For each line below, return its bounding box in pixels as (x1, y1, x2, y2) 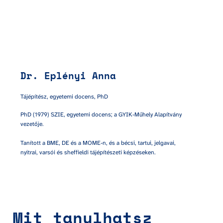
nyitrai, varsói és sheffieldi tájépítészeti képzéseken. (20, 148, 157, 156)
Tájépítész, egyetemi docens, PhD (20, 92, 108, 101)
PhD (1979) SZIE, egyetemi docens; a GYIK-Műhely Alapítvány (20, 110, 182, 118)
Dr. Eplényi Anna (20, 68, 116, 83)
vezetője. (20, 119, 44, 128)
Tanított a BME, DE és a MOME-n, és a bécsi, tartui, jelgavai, (20, 138, 176, 147)
